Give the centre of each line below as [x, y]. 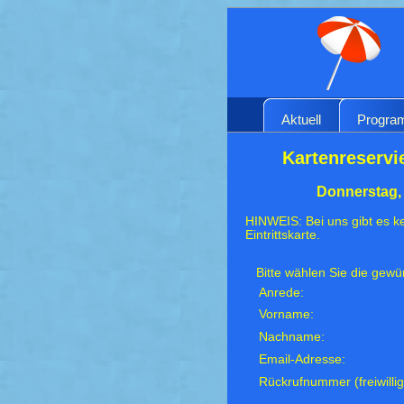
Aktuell [301, 119]
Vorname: [287, 314]
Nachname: [292, 336]
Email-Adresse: [303, 359]
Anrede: [282, 292]
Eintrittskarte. [283, 234]
